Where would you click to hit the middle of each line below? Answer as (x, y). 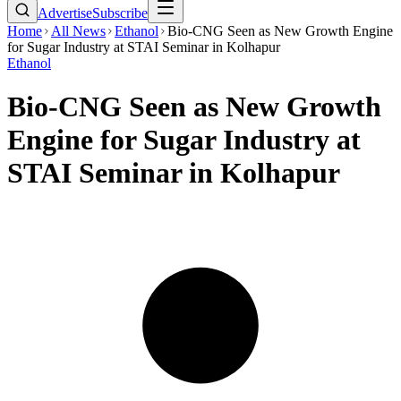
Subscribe (120, 13)
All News (78, 31)
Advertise (65, 13)
